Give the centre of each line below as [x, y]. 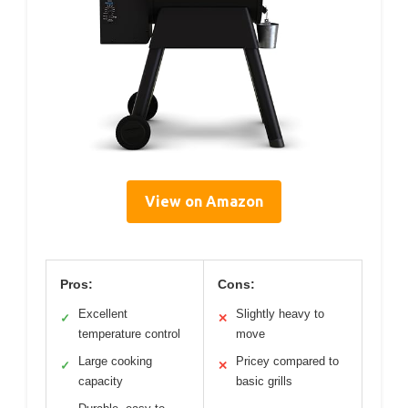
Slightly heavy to [280, 314]
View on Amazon [204, 202]
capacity [101, 382]
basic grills [264, 382]
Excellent [103, 314]
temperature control [129, 334]
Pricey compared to [287, 362]
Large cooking [115, 362]
